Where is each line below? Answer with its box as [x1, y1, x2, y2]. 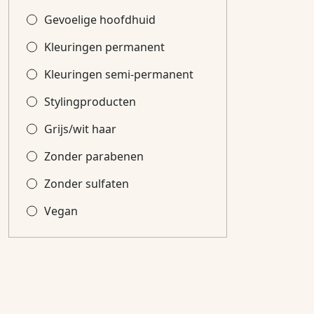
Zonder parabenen [44, 149, 144, 164]
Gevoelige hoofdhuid [44, 12, 156, 27]
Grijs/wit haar [44, 121, 116, 137]
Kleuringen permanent [44, 39, 165, 55]
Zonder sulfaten [44, 176, 129, 191]
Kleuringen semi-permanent [44, 67, 193, 82]
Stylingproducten [44, 94, 136, 109]
